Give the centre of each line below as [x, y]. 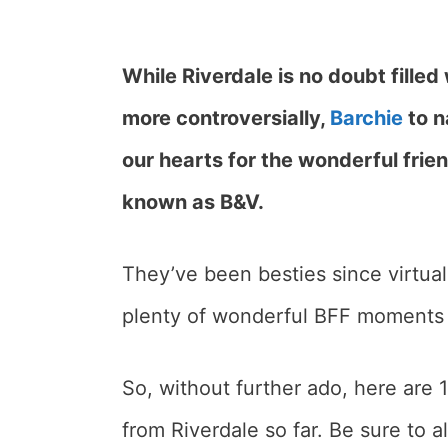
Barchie [366, 118]
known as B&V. [193, 202]
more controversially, [226, 118]
